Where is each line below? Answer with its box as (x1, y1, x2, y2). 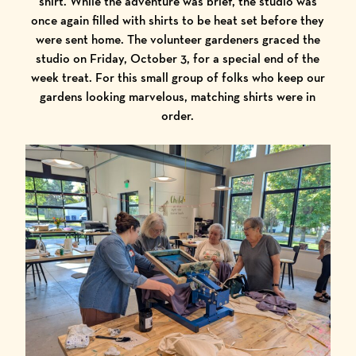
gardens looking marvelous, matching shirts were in (40, 87, 316, 105)
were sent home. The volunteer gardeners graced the (35, 30, 320, 48)
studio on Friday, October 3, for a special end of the (36, 49, 320, 67)
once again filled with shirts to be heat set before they (31, 11, 325, 29)
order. (161, 106, 195, 124)
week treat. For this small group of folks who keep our (30, 68, 325, 86)
